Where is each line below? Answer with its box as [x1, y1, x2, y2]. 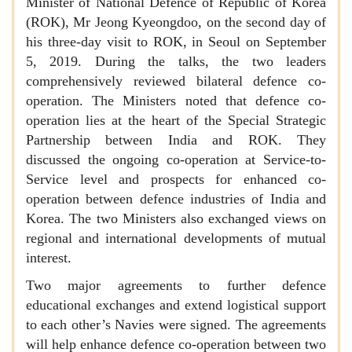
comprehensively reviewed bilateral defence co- [26, 73, 326, 89]
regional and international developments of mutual [26, 230, 326, 246]
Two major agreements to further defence [26, 277, 326, 293]
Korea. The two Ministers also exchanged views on [26, 211, 326, 226]
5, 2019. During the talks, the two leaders [26, 53, 326, 69]
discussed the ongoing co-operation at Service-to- [26, 152, 326, 167]
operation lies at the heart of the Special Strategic [26, 112, 326, 128]
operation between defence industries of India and [26, 191, 326, 207]
